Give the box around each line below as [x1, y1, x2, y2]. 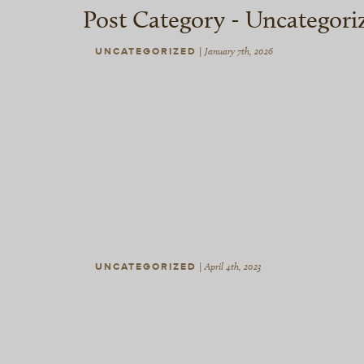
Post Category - [83, 5, 245, 35]
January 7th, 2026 [205, 45, 273, 58]
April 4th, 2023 [205, 260, 262, 274]
